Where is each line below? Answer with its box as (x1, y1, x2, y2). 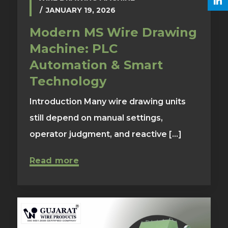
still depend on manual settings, (29, 113, 163, 123)
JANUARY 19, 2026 (45, 6, 116, 15)
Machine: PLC (29, 41, 118, 56)
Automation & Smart (29, 58, 163, 73)
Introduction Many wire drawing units (29, 97, 186, 107)
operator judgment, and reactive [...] (29, 129, 182, 139)
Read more (29, 156, 79, 166)
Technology (29, 74, 106, 89)
